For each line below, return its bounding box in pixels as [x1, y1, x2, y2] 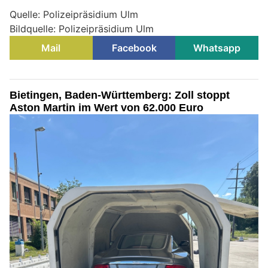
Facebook [111, 42, 157, 54]
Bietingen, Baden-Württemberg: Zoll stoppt [10, 89, 230, 102]
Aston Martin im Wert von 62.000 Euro [10, 102, 203, 114]
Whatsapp [193, 42, 241, 54]
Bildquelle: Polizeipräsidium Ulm [10, 23, 154, 35]
